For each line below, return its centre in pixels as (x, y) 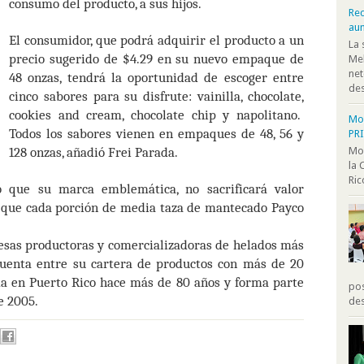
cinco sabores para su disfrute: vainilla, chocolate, (156, 96)
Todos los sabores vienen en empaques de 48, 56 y (156, 133)
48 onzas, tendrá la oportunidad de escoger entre (156, 77)
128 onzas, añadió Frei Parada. (93, 152)
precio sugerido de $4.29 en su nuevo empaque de (156, 58)
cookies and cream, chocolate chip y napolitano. (155, 115)
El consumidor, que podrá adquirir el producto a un (156, 40)
